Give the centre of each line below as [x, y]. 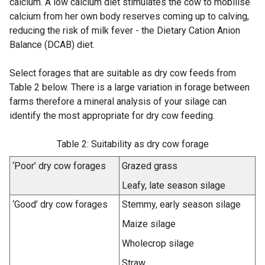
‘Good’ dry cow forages [60, 205]
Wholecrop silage [158, 244]
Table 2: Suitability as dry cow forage [132, 144]
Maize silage [149, 224]
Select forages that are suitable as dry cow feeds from [123, 73]
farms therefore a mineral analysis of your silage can [118, 102]
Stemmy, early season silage [181, 205]
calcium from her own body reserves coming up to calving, [129, 17]
